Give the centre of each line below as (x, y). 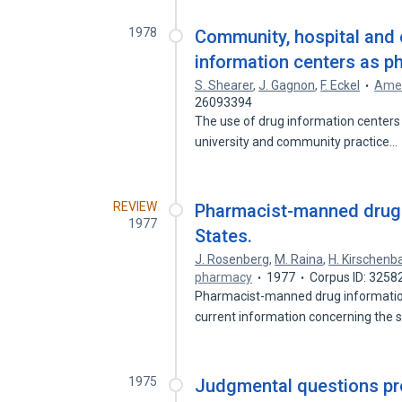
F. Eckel (341, 85)
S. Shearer (224, 85)
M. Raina (299, 259)
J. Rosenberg (232, 259)
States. (224, 236)
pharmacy (224, 277)
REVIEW (135, 206)
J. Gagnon (287, 85)
